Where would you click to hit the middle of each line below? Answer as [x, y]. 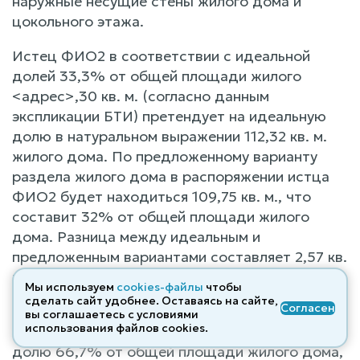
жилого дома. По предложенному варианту [165, 156]
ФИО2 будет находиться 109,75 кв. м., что [162, 196]
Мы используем [71, 287]
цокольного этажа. [78, 21]
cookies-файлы [160, 287]
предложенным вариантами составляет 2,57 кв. [180, 256]
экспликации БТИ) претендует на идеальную [169, 116]
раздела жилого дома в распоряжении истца [171, 176]
